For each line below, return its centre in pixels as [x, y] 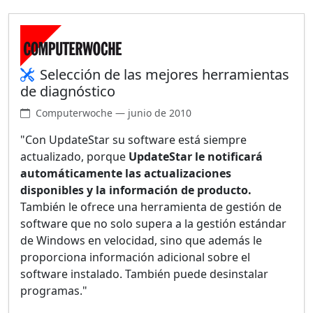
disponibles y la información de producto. [136, 190]
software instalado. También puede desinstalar [144, 274]
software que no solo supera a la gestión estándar [153, 224]
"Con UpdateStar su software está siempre [133, 140]
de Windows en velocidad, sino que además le [141, 241]
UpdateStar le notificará [196, 157]
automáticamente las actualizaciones [126, 174]
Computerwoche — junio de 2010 [114, 113]
